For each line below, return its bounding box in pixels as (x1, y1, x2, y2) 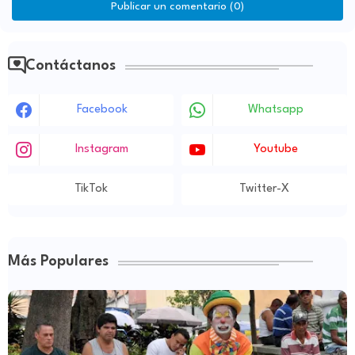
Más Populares (8, 254, 109, 269)
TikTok (74, 183, 108, 196)
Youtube (253, 143, 298, 156)
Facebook (76, 104, 128, 116)
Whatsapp (247, 104, 303, 116)
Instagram (75, 143, 128, 156)
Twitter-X (239, 183, 289, 196)
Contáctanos (25, 59, 116, 74)
